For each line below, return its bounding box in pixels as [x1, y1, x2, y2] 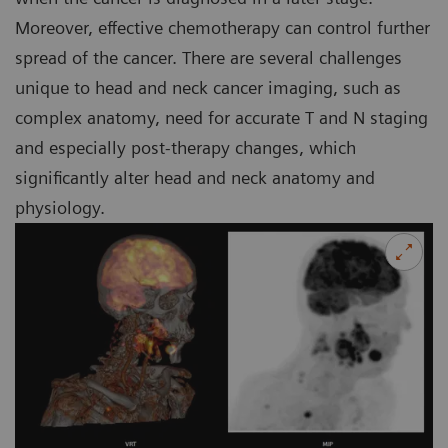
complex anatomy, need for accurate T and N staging [15, 107, 428, 129]
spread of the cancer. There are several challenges [15, 47, 402, 69]
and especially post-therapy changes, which [15, 137, 356, 159]
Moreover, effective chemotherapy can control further [15, 17, 430, 39]
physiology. [15, 197, 105, 219]
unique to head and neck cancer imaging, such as [15, 77, 401, 99]
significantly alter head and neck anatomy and [15, 167, 375, 189]
